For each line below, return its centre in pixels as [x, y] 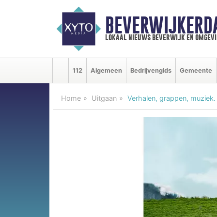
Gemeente [196, 70]
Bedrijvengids [151, 70]
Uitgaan [104, 98]
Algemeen [106, 70]
